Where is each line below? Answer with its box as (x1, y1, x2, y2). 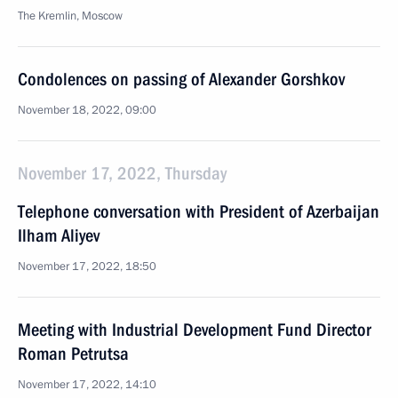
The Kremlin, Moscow (18, 8, 123, 24)
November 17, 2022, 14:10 (18, 377, 156, 393)
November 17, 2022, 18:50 (18, 259, 156, 275)
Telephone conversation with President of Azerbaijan (18, 201, 379, 222)
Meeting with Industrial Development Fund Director (18, 319, 371, 340)
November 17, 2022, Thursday (18, 163, 227, 184)
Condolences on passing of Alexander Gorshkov (18, 68, 345, 90)
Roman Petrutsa (18, 343, 129, 364)
